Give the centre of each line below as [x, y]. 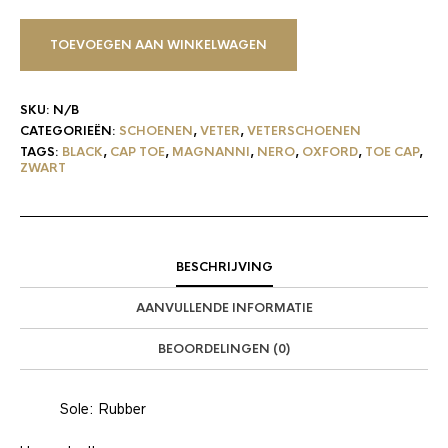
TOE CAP [392, 151]
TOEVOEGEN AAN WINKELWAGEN [158, 44]
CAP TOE [137, 151]
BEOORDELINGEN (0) [224, 348]
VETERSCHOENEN [304, 130]
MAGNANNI [211, 151]
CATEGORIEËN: [69, 130]
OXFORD [330, 151]
